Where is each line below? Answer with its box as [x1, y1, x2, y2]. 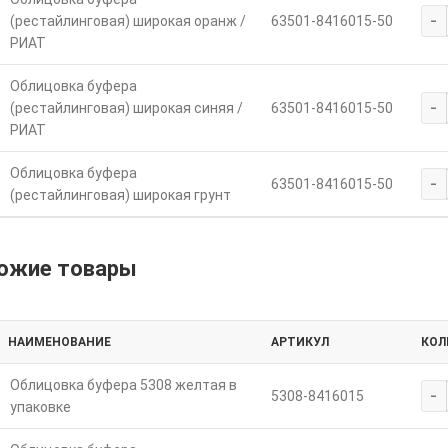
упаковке [9, 399, 71, 416]
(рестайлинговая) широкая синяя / [9, 100, 243, 117]
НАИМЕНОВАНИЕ [7, 335, 111, 350]
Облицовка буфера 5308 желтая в [9, 377, 237, 394]
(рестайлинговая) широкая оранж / [9, 13, 246, 30]
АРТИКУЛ [270, 335, 329, 350]
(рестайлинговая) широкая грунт [9, 187, 231, 204]
